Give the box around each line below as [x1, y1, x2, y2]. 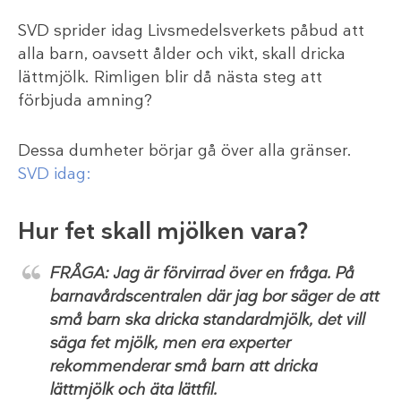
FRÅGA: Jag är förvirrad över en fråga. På [49, 261, 354, 284]
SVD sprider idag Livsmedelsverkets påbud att [18, 19, 364, 41]
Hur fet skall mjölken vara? [18, 215, 308, 246]
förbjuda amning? [18, 89, 152, 111]
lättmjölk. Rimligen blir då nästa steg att [18, 65, 322, 88]
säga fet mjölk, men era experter [49, 331, 290, 354]
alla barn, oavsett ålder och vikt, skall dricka [18, 42, 346, 64]
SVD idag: [18, 162, 90, 184]
